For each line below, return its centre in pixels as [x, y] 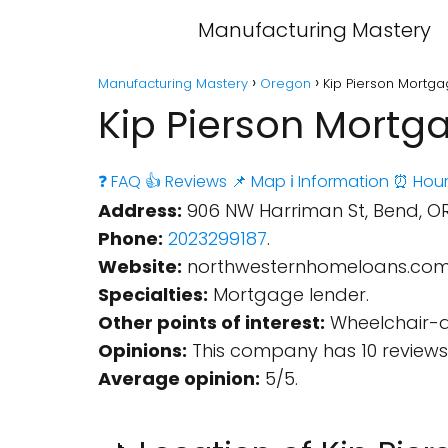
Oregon [285, 83]
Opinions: [142, 350]
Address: [140, 210]
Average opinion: [179, 378]
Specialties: [153, 294]
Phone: [130, 238]
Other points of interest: [211, 322]
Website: [140, 266]
